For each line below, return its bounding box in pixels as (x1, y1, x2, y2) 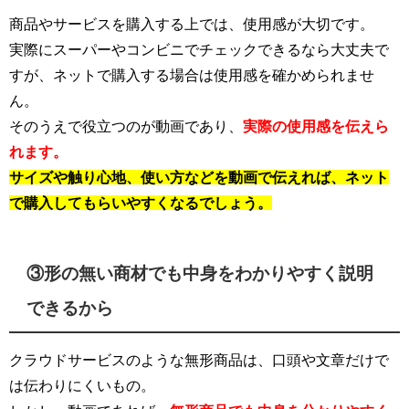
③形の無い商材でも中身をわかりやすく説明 (26, 264, 374, 282)
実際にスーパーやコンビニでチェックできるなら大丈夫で (9, 42, 389, 57)
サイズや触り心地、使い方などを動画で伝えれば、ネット (9, 170, 389, 184)
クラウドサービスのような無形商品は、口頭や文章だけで (9, 351, 389, 367)
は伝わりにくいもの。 (9, 377, 155, 393)
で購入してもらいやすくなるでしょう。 (9, 195, 272, 210)
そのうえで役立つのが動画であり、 (9, 119, 243, 133)
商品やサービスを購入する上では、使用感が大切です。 (9, 16, 374, 31)
